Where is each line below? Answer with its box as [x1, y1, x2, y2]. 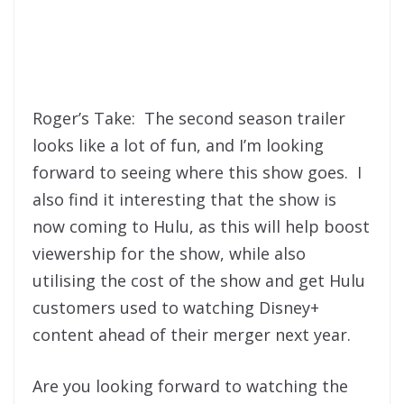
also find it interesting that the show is [32, 188, 336, 210]
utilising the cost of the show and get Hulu [32, 269, 365, 291]
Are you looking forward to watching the [32, 374, 348, 397]
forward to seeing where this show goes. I [32, 161, 362, 183]
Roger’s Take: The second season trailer [32, 106, 345, 129]
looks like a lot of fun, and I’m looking [32, 133, 324, 156]
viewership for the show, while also [32, 242, 306, 264]
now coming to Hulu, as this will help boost [32, 215, 370, 237]
